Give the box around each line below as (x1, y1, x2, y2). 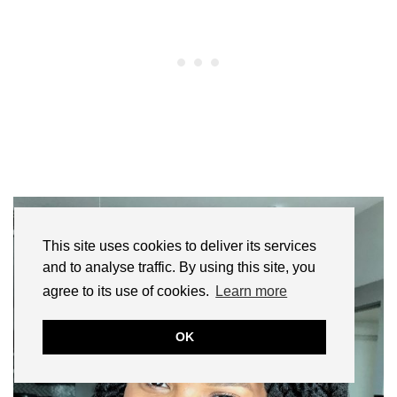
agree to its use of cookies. (43, 284, 213, 300)
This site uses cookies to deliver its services (43, 238, 316, 254)
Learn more (215, 284, 288, 300)
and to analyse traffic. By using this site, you (43, 260, 315, 276)
